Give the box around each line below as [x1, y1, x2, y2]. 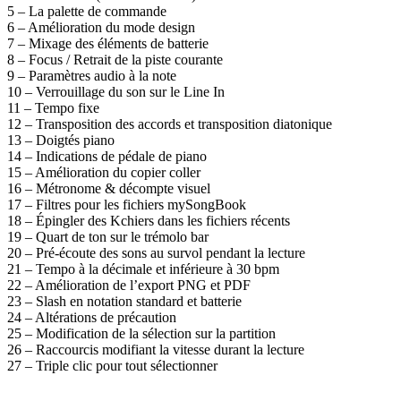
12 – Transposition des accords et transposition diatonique [7, 116, 332, 132]
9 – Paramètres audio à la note [7, 68, 176, 84]
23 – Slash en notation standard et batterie [7, 294, 242, 310]
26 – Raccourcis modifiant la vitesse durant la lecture [7, 342, 304, 358]
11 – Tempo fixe [7, 100, 99, 116]
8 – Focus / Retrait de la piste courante [7, 52, 223, 68]
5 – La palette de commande [7, 4, 166, 20]
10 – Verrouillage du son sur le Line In [7, 84, 225, 100]
